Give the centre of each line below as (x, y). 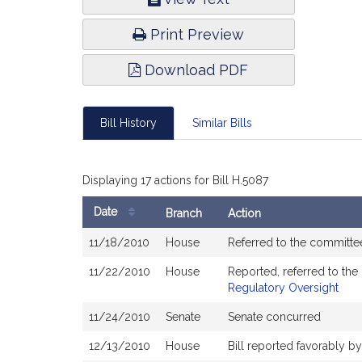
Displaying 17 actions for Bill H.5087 (175, 180)
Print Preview (196, 34)
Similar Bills (222, 123)
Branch (184, 213)
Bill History (128, 123)
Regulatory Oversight (283, 288)
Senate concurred (274, 317)
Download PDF (195, 70)
